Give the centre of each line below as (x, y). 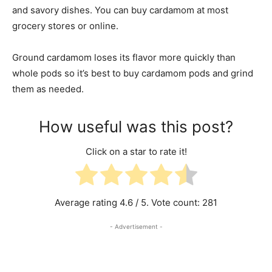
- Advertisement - (136, 226)
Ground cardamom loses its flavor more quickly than (124, 57)
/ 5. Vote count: (168, 202)
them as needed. (48, 89)
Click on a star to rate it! (136, 151)
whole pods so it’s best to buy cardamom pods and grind (133, 73)
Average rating (87, 202)
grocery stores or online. (65, 25)
